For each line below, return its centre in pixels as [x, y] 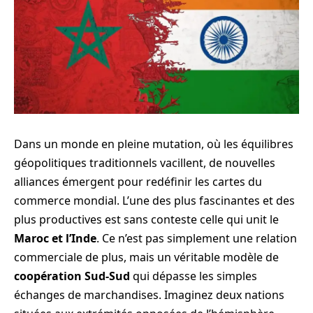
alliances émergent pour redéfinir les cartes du [138, 182]
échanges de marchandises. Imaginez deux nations [149, 295]
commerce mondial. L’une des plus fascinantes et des [154, 201]
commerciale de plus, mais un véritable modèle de [146, 257]
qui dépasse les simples [194, 276]
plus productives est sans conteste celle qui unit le [146, 219]
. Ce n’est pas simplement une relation [197, 238]
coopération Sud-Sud [72, 276]
